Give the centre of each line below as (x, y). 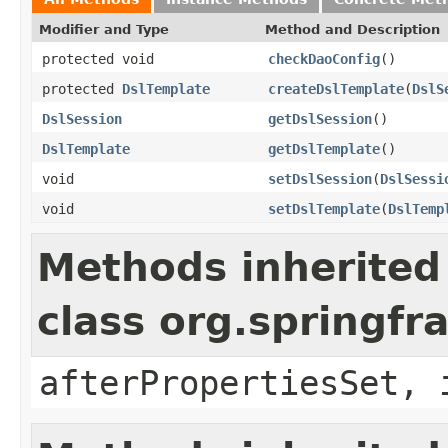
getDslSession (320, 118)
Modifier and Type (104, 29)
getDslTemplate (324, 148)
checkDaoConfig (324, 58)
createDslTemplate (336, 88)
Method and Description (352, 29)
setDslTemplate (324, 208)
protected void (98, 58)
